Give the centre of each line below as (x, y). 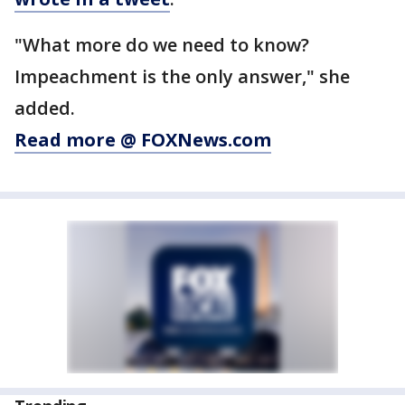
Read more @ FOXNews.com (143, 140)
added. (45, 108)
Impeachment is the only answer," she (182, 77)
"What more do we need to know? (162, 45)
